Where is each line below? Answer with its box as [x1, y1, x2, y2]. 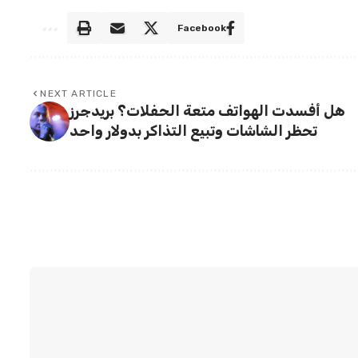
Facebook [177, 22, 227, 34]
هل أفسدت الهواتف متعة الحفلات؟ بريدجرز [70, 101, 346, 120]
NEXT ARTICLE [40, 87, 117, 99]
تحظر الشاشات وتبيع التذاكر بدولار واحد [70, 121, 318, 140]
